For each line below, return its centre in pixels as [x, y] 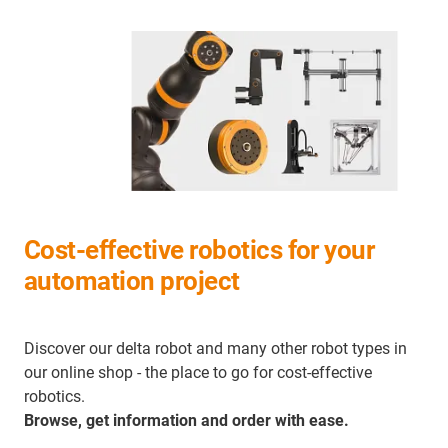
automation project [132, 280]
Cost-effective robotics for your [199, 249]
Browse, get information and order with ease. [186, 420]
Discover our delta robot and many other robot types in [215, 348]
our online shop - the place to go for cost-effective [198, 372]
